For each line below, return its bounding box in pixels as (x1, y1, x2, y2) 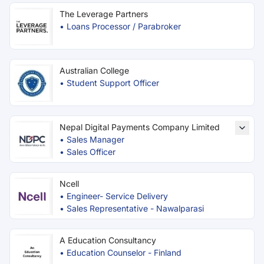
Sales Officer (67, 147, 115, 157)
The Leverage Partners (60, 9, 148, 19)
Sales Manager (67, 134, 124, 144)
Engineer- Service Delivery (67, 191, 168, 201)
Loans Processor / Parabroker (67, 21, 181, 31)
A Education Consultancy (60, 235, 156, 245)
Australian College (60, 65, 129, 75)
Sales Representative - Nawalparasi (67, 203, 204, 213)
